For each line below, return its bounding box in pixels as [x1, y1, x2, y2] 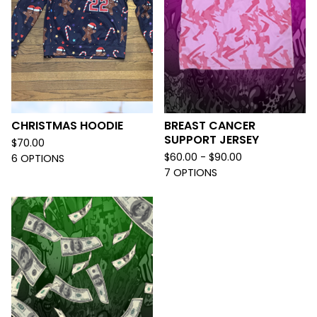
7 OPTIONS [164, 166, 217, 180]
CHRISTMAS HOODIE [11, 117, 123, 134]
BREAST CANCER [164, 117, 255, 134]
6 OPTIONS [11, 151, 64, 166]
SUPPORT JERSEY [164, 132, 259, 148]
